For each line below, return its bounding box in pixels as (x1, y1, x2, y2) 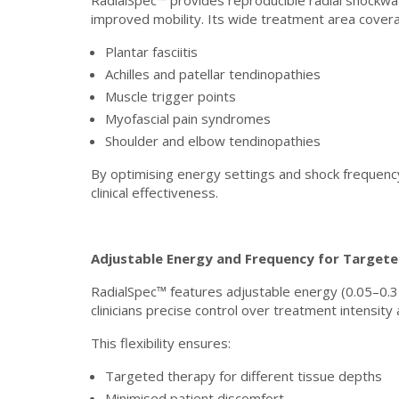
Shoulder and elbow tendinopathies (105, 132, 321, 150)
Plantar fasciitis (105, 43, 198, 61)
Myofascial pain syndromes (105, 110, 271, 127)
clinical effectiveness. (91, 183, 218, 201)
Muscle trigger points (105, 87, 236, 105)
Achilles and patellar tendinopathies (105, 65, 321, 83)
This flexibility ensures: (91, 334, 231, 352)
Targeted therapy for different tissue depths (105, 367, 382, 385)
